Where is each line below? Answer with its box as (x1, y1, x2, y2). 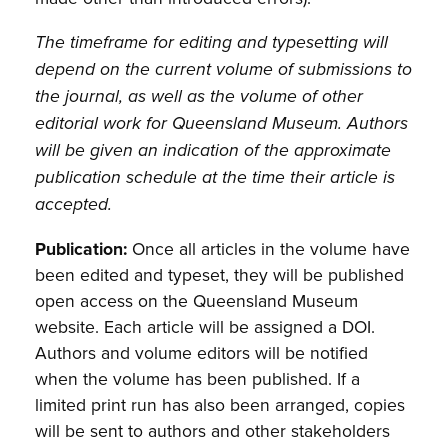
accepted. (35, 194, 113, 216)
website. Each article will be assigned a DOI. (35, 313, 376, 339)
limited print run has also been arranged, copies (35, 391, 406, 417)
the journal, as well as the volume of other (35, 86, 364, 108)
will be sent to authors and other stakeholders (35, 417, 391, 443)
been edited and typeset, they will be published (35, 261, 405, 287)
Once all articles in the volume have (127, 235, 411, 261)
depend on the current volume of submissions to (35, 59, 413, 81)
